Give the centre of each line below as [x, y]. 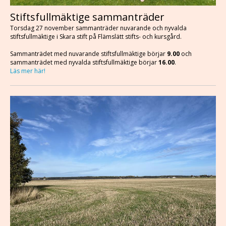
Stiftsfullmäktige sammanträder [87, 17]
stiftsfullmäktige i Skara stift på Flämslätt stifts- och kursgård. [96, 37]
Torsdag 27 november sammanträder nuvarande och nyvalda [98, 28]
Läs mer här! [28, 71]
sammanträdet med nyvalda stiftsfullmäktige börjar [84, 62]
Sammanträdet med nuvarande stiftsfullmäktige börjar [89, 54]
